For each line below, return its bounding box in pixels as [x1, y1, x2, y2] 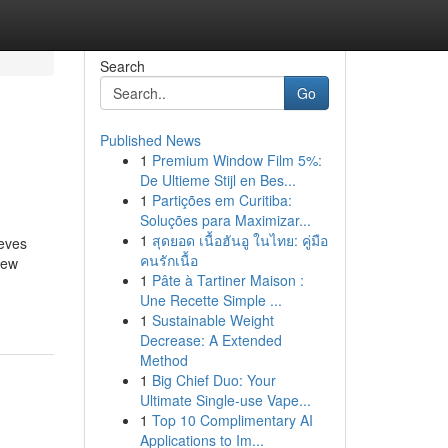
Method [139, 350, 188, 370]
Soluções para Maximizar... [139, 210, 311, 230]
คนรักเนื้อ [139, 250, 198, 270]
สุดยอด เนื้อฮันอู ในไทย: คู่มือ [151, 230, 328, 250]
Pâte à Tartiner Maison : [151, 270, 304, 290]
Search [99, 56, 145, 76]
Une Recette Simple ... [139, 290, 282, 310]
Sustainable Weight [151, 310, 274, 330]
